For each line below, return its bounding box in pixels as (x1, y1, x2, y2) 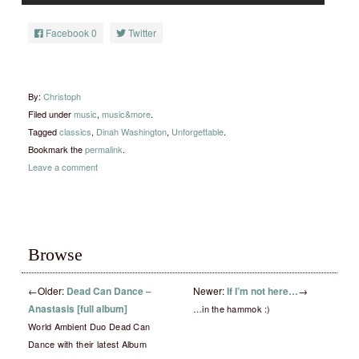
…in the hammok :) (193, 302, 271, 315)
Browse (28, 244, 83, 264)
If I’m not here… (227, 284, 298, 298)
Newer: (193, 284, 227, 297)
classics (59, 125, 91, 138)
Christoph (43, 90, 81, 103)
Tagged (28, 125, 59, 138)
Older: (38, 284, 67, 297)
